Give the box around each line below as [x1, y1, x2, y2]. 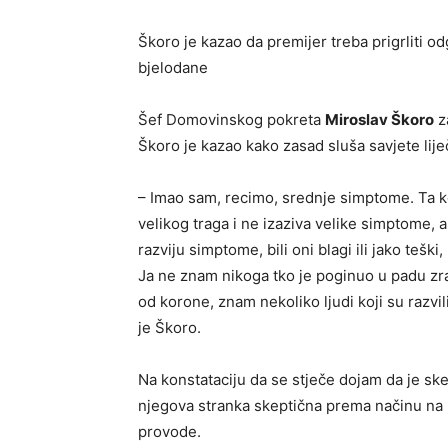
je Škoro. [138, 317, 201, 337]
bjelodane [138, 57, 208, 77]
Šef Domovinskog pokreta [138, 109, 325, 129]
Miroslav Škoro [325, 109, 434, 129]
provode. [138, 421, 201, 441]
